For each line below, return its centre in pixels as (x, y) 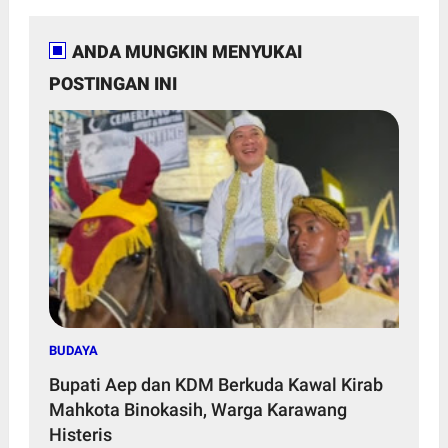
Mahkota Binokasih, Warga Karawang (197, 410)
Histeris (80, 435)
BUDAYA (73, 351)
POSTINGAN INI (112, 83)
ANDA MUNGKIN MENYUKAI (186, 51)
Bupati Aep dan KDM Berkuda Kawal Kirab (215, 385)
